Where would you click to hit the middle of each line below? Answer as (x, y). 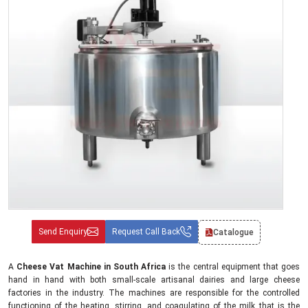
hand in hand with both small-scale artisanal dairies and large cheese (154, 280)
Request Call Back (146, 232)
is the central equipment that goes (233, 267)
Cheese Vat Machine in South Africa (91, 267)
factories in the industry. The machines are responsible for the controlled (154, 293)
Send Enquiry (63, 232)
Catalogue (233, 232)
